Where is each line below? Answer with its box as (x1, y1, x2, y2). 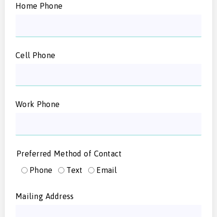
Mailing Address (15, 192, 74, 201)
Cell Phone (15, 50, 55, 60)
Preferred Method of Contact (16, 149, 122, 158)
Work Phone (15, 100, 60, 109)
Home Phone (15, 1, 62, 10)
